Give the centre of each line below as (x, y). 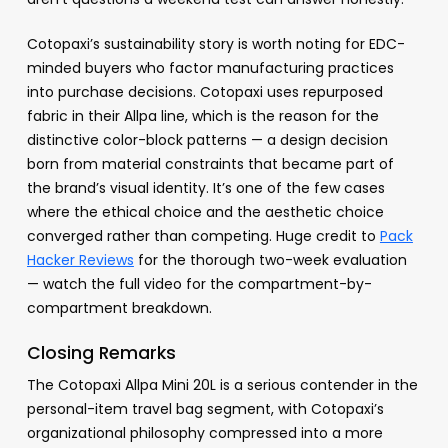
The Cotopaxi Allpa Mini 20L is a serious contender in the (222, 385)
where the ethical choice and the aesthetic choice (205, 212)
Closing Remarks (101, 353)
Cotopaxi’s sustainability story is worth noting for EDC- (215, 44)
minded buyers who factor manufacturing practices (210, 68)
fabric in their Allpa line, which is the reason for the (202, 116)
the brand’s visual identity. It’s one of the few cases (205, 188)
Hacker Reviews (80, 260)
